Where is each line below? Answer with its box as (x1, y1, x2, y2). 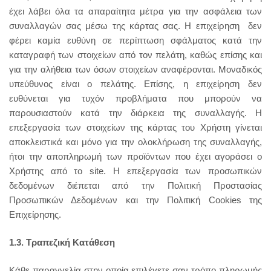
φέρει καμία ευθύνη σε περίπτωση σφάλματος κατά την (9, 35, 262, 45)
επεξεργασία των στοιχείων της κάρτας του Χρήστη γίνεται (9, 122, 262, 132)
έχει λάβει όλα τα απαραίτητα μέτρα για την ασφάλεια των (9, 6, 262, 16)
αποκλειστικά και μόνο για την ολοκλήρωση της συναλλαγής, (9, 137, 262, 147)
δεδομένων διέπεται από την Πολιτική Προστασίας (9, 180, 262, 191)
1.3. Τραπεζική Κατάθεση (9, 237, 115, 247)
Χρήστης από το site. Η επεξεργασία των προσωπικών (9, 166, 262, 176)
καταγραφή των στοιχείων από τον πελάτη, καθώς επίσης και (9, 50, 262, 60)
